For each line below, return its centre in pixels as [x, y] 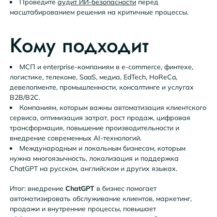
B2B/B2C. [25, 97]
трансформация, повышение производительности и [94, 128]
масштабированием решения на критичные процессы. [99, 12]
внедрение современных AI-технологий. [76, 138]
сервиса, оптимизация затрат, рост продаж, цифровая [100, 117]
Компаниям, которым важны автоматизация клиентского [113, 107]
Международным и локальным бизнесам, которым [102, 148]
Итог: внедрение [38, 188]
